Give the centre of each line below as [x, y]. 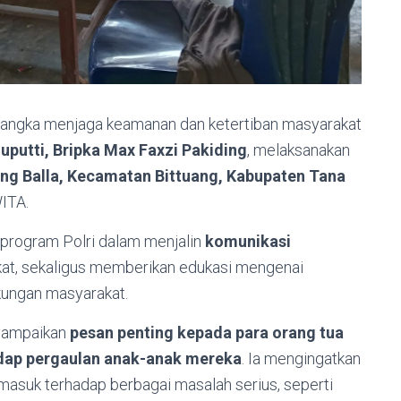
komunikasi [248, 242]
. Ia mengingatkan [301, 359]
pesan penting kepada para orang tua [207, 333]
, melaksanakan [299, 150]
